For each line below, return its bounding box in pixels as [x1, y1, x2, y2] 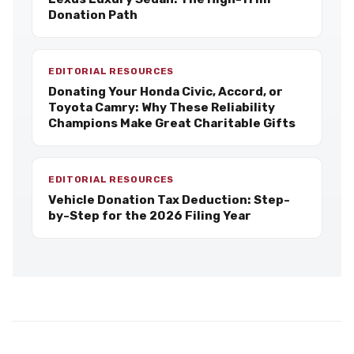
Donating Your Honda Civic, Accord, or [48, 85, 283, 99]
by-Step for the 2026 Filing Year [48, 209, 251, 223]
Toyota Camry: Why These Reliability [48, 100, 275, 115]
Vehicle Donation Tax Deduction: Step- [48, 193, 290, 207]
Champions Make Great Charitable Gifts [48, 116, 296, 130]
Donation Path [48, 8, 137, 22]
